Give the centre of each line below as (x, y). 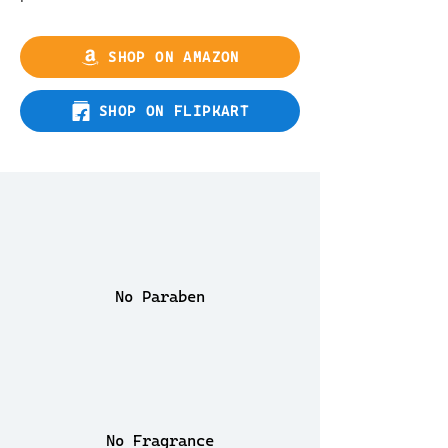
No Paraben (160, 296)
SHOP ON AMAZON (174, 57)
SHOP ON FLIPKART (174, 111)
